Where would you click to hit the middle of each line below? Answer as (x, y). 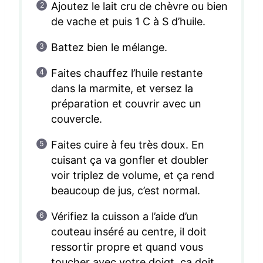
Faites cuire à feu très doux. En (128, 144)
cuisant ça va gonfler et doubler (130, 160)
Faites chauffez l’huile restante (127, 73)
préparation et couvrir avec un (126, 103)
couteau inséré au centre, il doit (129, 231)
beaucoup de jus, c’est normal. (126, 190)
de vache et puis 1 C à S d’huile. (128, 21)
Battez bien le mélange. (109, 47)
